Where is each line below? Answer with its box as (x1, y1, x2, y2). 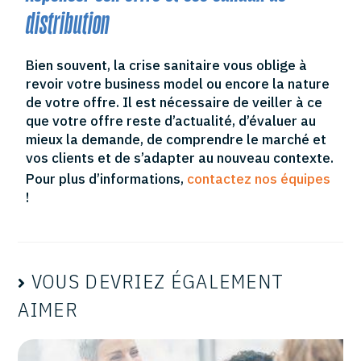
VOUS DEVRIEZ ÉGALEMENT (31, 267, 284, 294)
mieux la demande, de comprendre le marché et (26, 130, 327, 148)
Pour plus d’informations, (26, 169, 188, 188)
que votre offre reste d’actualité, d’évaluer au (26, 111, 317, 130)
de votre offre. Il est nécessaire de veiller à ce (26, 93, 323, 111)
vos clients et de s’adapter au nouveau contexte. (26, 148, 334, 167)
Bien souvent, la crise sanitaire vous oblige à (26, 56, 308, 74)
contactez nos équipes (187, 169, 331, 188)
